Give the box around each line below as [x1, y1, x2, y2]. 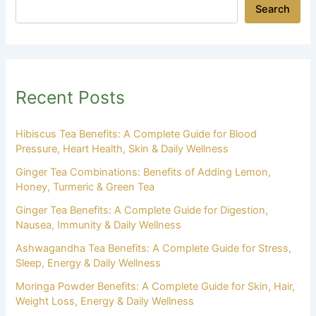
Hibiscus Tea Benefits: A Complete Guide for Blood [16, 127, 257, 140]
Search [255, 3, 290, 16]
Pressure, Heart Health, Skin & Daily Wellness [16, 142, 229, 155]
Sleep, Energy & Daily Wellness [16, 256, 162, 269]
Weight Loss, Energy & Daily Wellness [16, 294, 195, 308]
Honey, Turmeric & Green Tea [16, 180, 155, 193]
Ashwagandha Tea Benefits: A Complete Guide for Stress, [16, 241, 292, 255]
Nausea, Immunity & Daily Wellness [16, 218, 182, 231]
